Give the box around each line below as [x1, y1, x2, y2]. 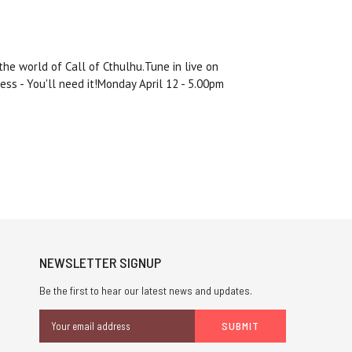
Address [38, 327, 78, 342]
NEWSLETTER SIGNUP [38, 254, 161, 272]
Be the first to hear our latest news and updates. [38, 284, 252, 298]
